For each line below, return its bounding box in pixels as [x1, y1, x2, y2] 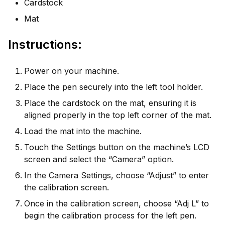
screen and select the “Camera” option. [24, 154, 176, 164]
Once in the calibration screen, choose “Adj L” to [24, 198, 209, 208]
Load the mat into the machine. [24, 126, 144, 136]
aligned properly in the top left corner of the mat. [24, 109, 214, 120]
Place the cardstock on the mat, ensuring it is [24, 97, 196, 108]
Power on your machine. [24, 65, 122, 76]
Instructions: [8, 37, 82, 52]
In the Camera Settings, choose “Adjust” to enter [24, 170, 209, 180]
